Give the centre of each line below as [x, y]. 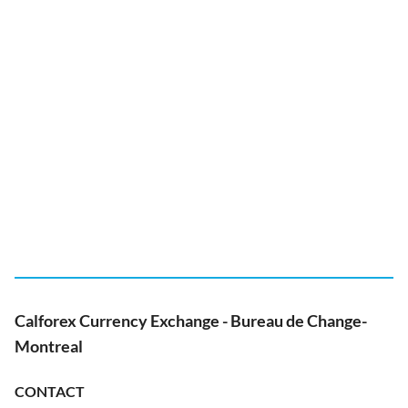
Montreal [49, 346]
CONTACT [50, 391]
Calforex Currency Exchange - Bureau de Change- [191, 321]
